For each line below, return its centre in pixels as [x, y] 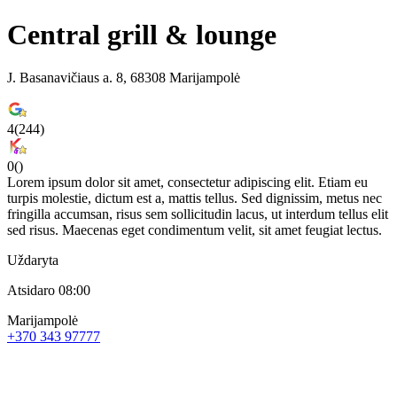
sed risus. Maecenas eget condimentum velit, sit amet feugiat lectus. [195, 230]
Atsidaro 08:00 [49, 291]
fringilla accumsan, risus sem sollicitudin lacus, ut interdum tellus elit [198, 214]
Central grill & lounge [142, 35]
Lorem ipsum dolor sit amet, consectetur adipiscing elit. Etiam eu [187, 183]
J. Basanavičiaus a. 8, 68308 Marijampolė [124, 78]
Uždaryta [33, 261]
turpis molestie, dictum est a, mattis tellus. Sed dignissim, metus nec [195, 198]
